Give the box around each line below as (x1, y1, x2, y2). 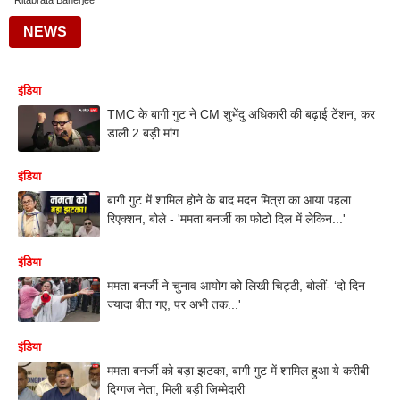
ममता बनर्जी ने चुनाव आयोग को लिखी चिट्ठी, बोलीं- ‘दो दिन (107, 278, 365, 293)
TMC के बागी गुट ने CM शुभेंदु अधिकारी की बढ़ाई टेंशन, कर (107, 107, 375, 121)
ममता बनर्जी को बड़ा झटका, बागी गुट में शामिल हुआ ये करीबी (107, 363, 369, 379)
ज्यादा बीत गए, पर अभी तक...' (107, 296, 241, 312)
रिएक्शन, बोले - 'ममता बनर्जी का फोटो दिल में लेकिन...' (107, 211, 346, 226)
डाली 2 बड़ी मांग (107, 126, 179, 140)
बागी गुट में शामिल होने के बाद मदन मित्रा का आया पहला (107, 192, 351, 207)
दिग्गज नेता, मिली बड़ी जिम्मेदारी (107, 382, 245, 397)
